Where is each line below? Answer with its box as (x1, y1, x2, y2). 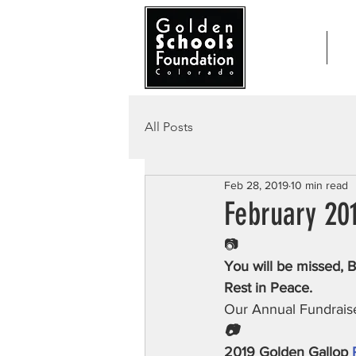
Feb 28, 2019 (224, 178, 288, 192)
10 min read (291, 178, 348, 192)
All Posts (145, 119, 193, 134)
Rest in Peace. (224, 280, 312, 296)
